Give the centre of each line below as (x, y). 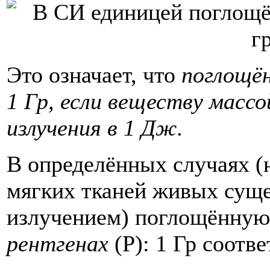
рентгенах (58, 243)
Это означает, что (94, 74)
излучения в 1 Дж (92, 127)
